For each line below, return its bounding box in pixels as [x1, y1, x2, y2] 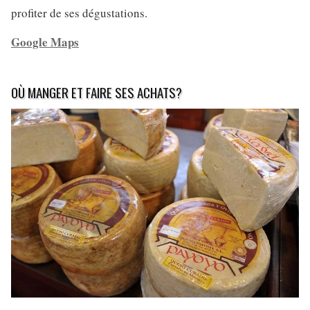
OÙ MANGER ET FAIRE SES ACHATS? [11, 82, 182, 102]
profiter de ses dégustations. [11, 5, 147, 21]
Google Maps [11, 33, 79, 51]
